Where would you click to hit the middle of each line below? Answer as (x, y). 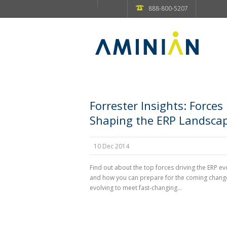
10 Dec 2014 (111, 146)
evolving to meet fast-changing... (136, 188)
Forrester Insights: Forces (156, 105)
